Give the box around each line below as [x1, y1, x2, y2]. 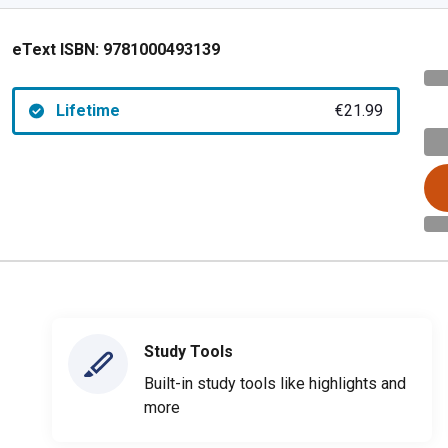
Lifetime [55, 101, 120, 120]
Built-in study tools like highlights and [144, 373, 406, 393]
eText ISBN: [12, 40, 99, 59]
